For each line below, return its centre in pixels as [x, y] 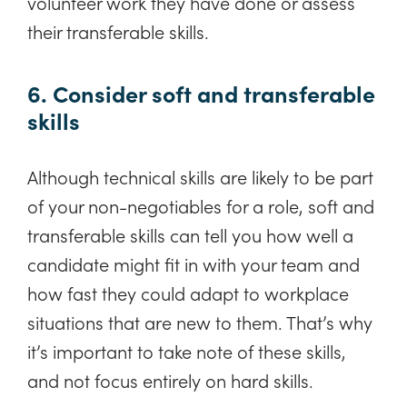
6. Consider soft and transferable [201, 93]
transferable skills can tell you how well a [190, 234]
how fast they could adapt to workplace [188, 292]
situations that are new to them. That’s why [200, 321]
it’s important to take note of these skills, [187, 350]
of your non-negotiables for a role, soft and [201, 205]
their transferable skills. [118, 31]
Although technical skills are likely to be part [200, 176]
